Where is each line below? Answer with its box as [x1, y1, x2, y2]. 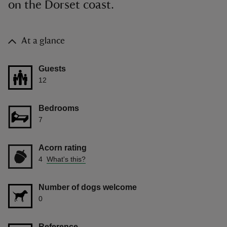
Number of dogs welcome [39, 183, 137, 192]
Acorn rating [39, 143, 87, 153]
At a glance [21, 36, 65, 46]
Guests [39, 64, 66, 73]
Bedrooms [39, 104, 79, 113]
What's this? [47, 155, 86, 164]
